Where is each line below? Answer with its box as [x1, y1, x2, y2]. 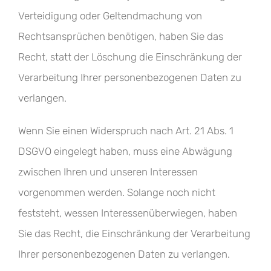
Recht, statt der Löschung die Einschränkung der [18, 51, 242, 63]
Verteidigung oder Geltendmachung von [18, 10, 202, 22]
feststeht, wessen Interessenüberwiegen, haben [18, 207, 237, 219]
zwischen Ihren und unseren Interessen [18, 166, 198, 178]
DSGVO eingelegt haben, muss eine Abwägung [18, 145, 232, 157]
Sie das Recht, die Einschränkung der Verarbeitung [18, 227, 250, 240]
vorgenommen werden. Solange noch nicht [18, 186, 215, 198]
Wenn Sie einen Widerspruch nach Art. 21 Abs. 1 [18, 125, 233, 137]
